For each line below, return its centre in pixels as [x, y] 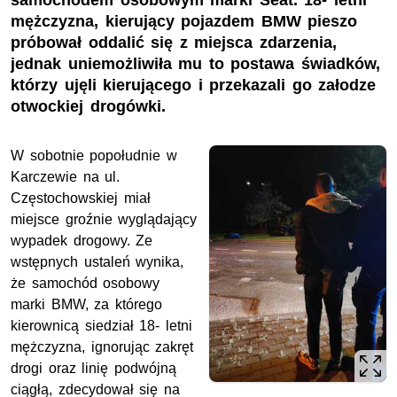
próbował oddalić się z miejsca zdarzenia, [174, 43]
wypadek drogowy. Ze [82, 241]
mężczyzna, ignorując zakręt [102, 347]
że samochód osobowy [86, 284]
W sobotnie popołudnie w [94, 156]
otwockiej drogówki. [88, 107]
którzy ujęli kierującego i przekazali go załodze [194, 86]
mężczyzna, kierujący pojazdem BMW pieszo [184, 22]
